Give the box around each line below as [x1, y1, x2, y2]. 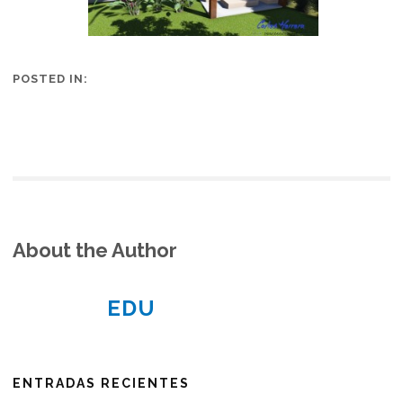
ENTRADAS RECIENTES [13, 376, 191, 391]
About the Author [13, 238, 178, 263]
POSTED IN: [13, 72, 89, 86]
